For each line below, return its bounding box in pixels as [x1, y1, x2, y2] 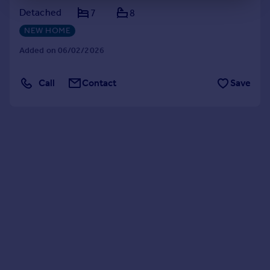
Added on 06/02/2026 [19, 45, 104, 55]
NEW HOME [24, 25, 71, 36]
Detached [19, 7, 61, 18]
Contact [82, 77, 117, 89]
